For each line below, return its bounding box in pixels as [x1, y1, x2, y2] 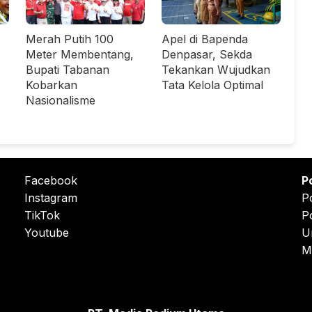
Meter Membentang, [26, 47, 134, 62]
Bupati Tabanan [26, 63, 109, 77]
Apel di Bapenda [162, 32, 248, 47]
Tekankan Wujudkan [162, 63, 270, 77]
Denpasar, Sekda [162, 47, 252, 62]
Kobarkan [26, 78, 77, 93]
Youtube [24, 226, 69, 240]
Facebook [24, 173, 77, 188]
